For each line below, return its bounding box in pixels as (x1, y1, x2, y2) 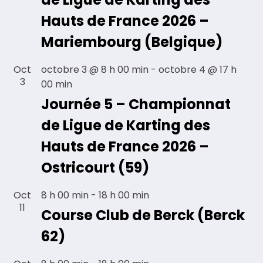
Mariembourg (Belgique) (41, 32, 223, 52)
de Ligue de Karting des (41, 115, 211, 135)
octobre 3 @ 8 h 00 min (41, 62, 149, 76)
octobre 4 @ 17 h (159, 62, 237, 76)
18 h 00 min (99, 188, 150, 202)
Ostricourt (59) (41, 157, 150, 177)
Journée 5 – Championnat (41, 94, 231, 114)
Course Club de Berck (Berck (41, 205, 245, 225)
